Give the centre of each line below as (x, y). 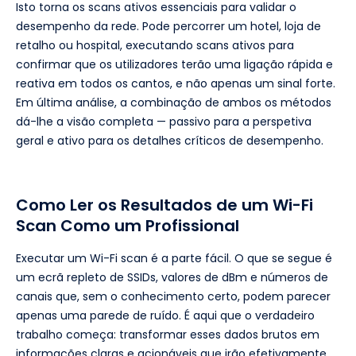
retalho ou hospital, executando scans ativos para (155, 45)
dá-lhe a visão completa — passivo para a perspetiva (164, 121)
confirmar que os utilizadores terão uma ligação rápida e (174, 64)
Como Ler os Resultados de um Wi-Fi (164, 205)
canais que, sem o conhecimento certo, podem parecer (173, 296)
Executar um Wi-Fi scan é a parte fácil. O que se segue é (174, 258)
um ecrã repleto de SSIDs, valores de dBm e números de (172, 277)
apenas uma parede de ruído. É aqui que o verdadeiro (165, 315)
